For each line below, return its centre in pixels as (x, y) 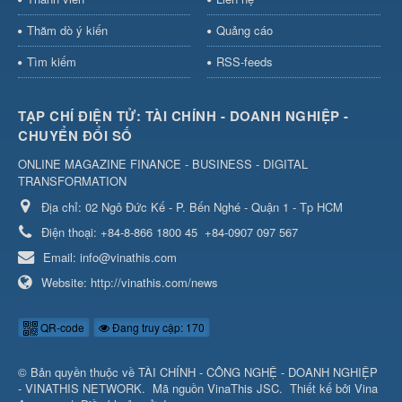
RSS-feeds (244, 61)
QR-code (61, 327)
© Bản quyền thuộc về (78, 371)
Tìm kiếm (52, 61)
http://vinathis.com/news (154, 282)
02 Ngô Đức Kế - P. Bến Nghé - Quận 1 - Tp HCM (214, 206)
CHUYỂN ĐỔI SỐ (75, 135)
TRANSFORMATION (72, 180)
